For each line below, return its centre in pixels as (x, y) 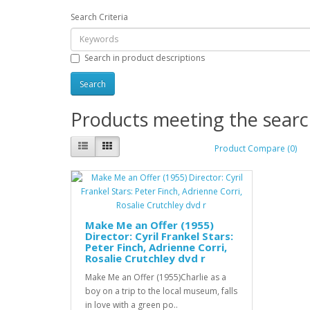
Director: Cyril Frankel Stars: (159, 236)
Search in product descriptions (145, 58)
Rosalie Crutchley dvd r (145, 258)
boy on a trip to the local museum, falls (161, 291)
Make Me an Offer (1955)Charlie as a (156, 277)
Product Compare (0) (256, 148)
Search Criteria (99, 17)
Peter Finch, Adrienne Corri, (156, 247)
